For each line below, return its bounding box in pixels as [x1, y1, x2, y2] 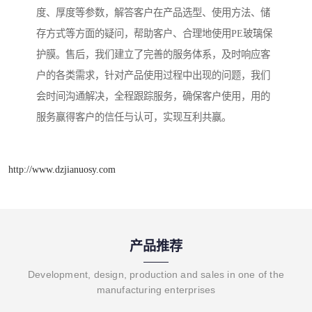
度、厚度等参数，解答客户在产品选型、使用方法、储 [36, 7, 270, 19]
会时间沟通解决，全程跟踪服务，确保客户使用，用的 [36, 91, 270, 102]
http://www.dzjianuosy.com [8, 163, 116, 175]
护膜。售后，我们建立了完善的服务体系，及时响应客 [36, 49, 270, 61]
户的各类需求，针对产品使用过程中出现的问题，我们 [36, 70, 270, 81]
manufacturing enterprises [96, 283, 216, 295]
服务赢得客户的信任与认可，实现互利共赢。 [36, 111, 231, 123]
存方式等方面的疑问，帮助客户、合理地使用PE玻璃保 [36, 28, 272, 40]
